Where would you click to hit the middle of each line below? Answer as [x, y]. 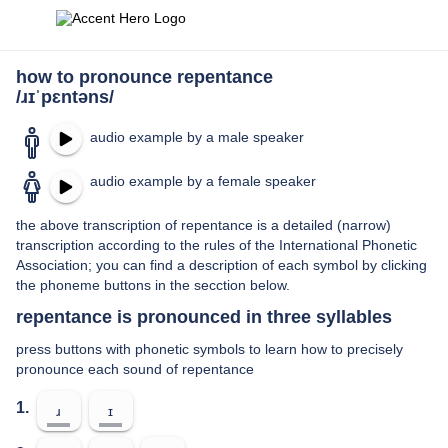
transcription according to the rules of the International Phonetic [216, 245]
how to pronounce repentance [144, 77]
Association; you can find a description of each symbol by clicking [221, 265]
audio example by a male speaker [197, 137]
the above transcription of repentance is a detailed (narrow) [203, 225]
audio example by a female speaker [203, 181]
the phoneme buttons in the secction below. [153, 285]
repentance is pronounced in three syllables [204, 317]
